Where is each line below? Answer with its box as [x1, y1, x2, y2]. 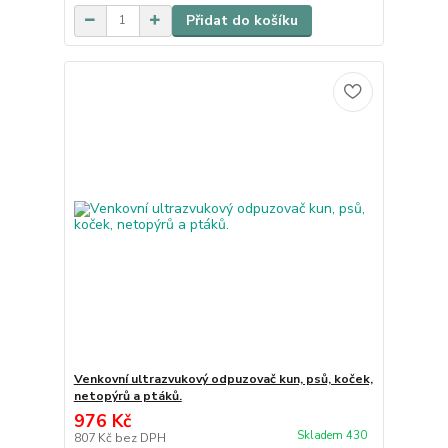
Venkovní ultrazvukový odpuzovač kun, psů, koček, [73, 371, 373, 388]
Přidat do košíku [185, 10, 298, 30]
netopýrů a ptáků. [73, 388, 182, 405]
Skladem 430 [296, 428, 370, 444]
